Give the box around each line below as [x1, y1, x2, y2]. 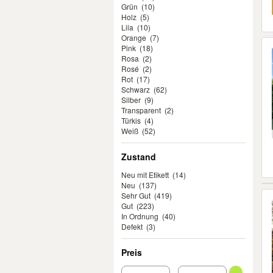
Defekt [121, 221, 143, 232]
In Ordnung [121, 211, 158, 221]
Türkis [121, 115, 141, 126]
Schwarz [121, 84, 150, 94]
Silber [121, 94, 141, 105]
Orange [121, 32, 146, 43]
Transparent [121, 105, 161, 115]
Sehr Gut [121, 190, 151, 200]
